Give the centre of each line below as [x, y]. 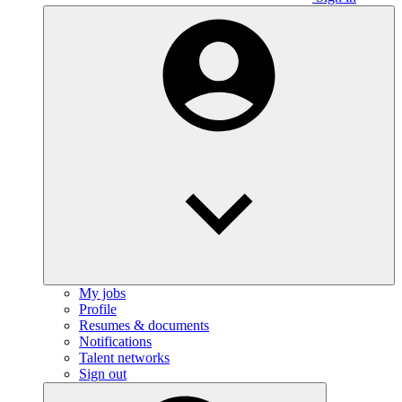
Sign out [103, 374]
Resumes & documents [144, 326]
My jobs [102, 293]
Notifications [115, 342]
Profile [98, 310]
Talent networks [124, 358]
